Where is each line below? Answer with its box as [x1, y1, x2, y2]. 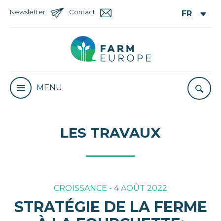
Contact [69, 8, 95, 16]
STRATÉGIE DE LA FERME [14, 198, 207, 217]
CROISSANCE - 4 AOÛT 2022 [54, 184, 167, 193]
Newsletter [10, 8, 45, 16]
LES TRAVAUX [60, 124, 161, 142]
